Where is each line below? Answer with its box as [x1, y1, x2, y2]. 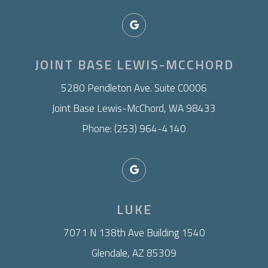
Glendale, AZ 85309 [92, 245, 176, 261]
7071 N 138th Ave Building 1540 [63, 225, 205, 241]
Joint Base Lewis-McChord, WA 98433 [52, 100, 216, 117]
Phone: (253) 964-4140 [82, 121, 186, 137]
